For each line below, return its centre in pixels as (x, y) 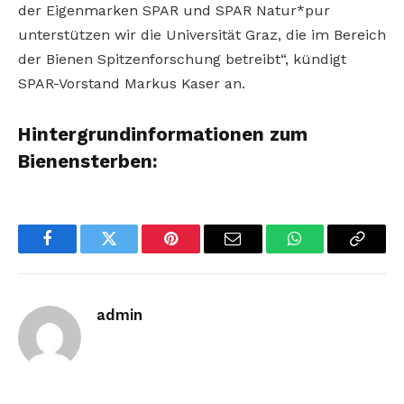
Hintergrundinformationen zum (163, 135)
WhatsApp (328, 252)
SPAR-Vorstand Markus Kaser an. (132, 84)
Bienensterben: (88, 162)
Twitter (131, 252)
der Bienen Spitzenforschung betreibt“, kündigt (182, 60)
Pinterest (198, 252)
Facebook (77, 252)
